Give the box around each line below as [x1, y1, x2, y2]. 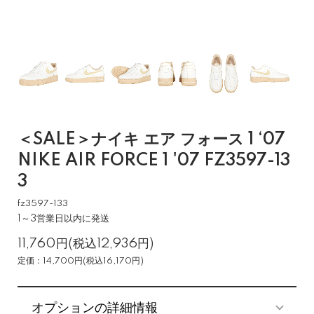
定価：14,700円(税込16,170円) [18, 257, 144, 266]
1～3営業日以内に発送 [18, 214, 109, 224]
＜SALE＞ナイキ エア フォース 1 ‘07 [18, 131, 285, 149]
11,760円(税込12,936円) [18, 237, 153, 250]
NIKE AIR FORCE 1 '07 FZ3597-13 [18, 152, 290, 170]
